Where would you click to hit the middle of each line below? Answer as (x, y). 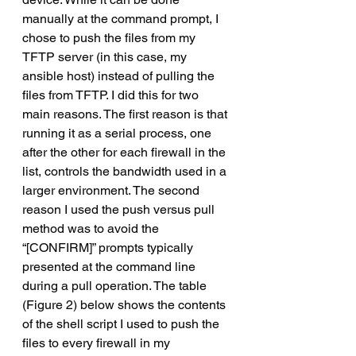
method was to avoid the (92, 228)
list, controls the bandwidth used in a (126, 171)
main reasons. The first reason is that (126, 114)
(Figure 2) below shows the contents (126, 305)
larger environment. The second (112, 190)
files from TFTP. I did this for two (112, 95)
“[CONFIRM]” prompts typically (109, 248)
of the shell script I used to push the (122, 324)
